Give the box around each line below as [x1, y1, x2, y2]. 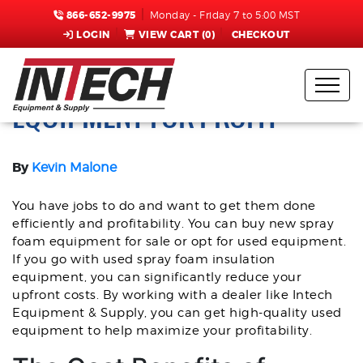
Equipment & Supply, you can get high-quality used [12, 305, 342, 320]
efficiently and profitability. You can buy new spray [12, 216, 334, 231]
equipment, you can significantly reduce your [12, 270, 301, 284]
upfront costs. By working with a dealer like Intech [12, 288, 333, 302]
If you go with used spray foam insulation [12, 252, 275, 267]
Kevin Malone [32, 160, 117, 175]
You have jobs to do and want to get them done [12, 199, 316, 213]
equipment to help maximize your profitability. [12, 323, 312, 338]
